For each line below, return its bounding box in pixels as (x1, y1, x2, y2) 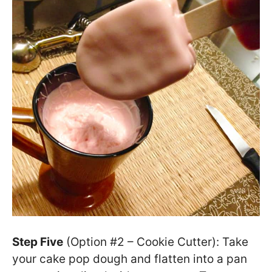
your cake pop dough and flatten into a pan (12, 252, 247, 267)
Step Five (12, 235, 63, 250)
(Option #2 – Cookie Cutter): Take (63, 235, 248, 250)
